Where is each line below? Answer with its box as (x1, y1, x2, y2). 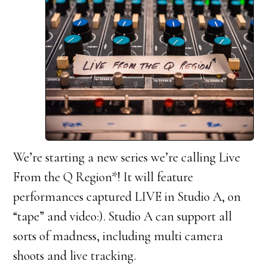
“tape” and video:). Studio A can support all (13, 208, 232, 224)
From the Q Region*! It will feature (13, 169, 194, 185)
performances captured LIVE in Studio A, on (13, 188, 241, 204)
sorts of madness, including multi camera (13, 228, 223, 244)
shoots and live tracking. (13, 247, 136, 263)
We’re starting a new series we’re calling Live (13, 149, 241, 165)
